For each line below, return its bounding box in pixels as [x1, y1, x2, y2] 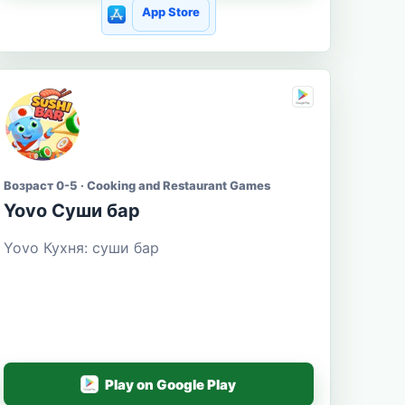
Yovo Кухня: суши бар [3, 238, 159, 257]
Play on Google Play [105, 375, 237, 393]
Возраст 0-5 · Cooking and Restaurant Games [3, 177, 270, 193]
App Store [141, 4, 200, 19]
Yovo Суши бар [3, 199, 140, 221]
